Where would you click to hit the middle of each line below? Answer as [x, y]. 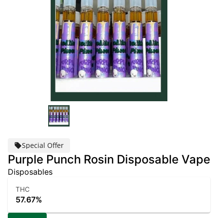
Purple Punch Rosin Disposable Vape [109, 159]
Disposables [30, 172]
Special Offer [43, 145]
